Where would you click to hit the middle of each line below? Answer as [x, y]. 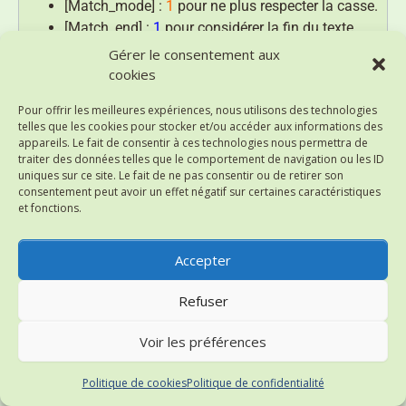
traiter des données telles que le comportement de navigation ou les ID [201, 159]
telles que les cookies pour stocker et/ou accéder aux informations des [200, 126]
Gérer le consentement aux [194, 54]
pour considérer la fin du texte [257, 28]
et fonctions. [50, 208]
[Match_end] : [109, 28]
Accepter [203, 260]
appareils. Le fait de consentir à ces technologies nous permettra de [193, 143]
